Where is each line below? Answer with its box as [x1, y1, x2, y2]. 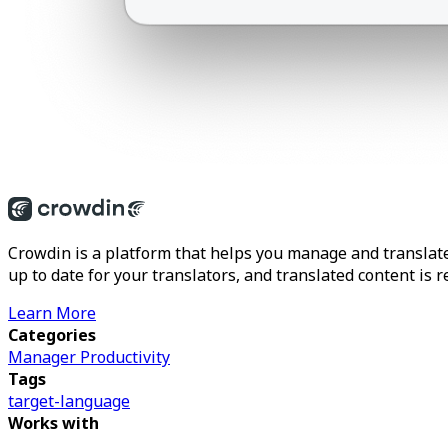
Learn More [8, 301, 96, 324]
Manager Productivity [8, 345, 170, 368]
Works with [8, 411, 99, 434]
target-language [8, 389, 130, 412]
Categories [8, 323, 96, 346]
